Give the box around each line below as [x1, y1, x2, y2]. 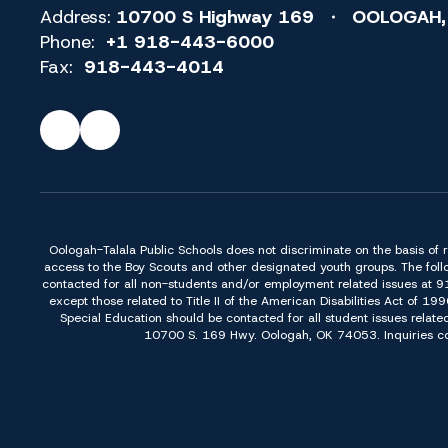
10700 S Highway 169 [116, 5, 314, 30]
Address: [40, 5, 111, 30]
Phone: [40, 30, 95, 55]
